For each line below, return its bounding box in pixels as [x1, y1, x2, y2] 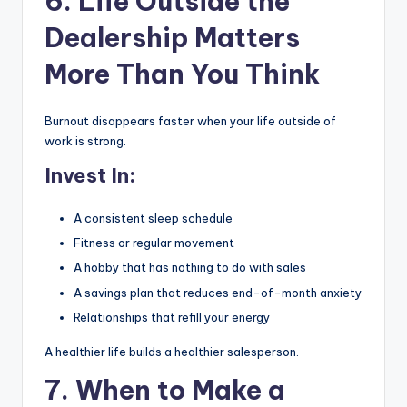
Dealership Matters [45, 21, 300, 55]
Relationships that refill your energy [74, 309, 270, 324]
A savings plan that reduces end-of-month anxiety [74, 284, 362, 300]
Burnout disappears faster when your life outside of [45, 114, 336, 129]
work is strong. [45, 134, 126, 149]
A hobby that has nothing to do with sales [74, 260, 306, 275]
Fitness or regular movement [74, 235, 234, 251]
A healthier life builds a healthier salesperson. [45, 343, 299, 359]
